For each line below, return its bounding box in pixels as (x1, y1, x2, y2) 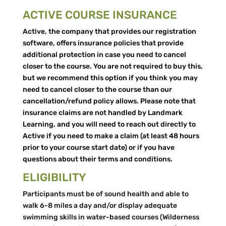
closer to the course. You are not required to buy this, (22, 62, 203, 71)
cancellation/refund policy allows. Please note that (22, 97, 196, 105)
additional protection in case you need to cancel (22, 50, 186, 59)
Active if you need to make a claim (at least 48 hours (22, 132, 199, 140)
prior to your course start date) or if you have (22, 143, 175, 152)
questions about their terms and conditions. (22, 155, 173, 163)
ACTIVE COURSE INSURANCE (22, 8, 177, 22)
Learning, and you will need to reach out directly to (22, 120, 196, 129)
